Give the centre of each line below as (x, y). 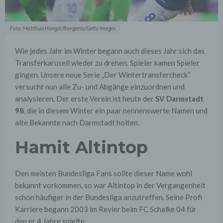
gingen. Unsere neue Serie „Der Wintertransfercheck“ (103, 75)
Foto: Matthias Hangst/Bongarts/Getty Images (63, 28)
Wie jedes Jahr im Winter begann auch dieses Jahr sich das (110, 51)
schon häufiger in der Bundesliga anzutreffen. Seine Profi (109, 197)
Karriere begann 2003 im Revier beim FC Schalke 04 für (106, 209)
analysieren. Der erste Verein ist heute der (85, 99)
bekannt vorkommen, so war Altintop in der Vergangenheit (110, 185)
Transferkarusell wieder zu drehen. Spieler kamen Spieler (107, 63)
